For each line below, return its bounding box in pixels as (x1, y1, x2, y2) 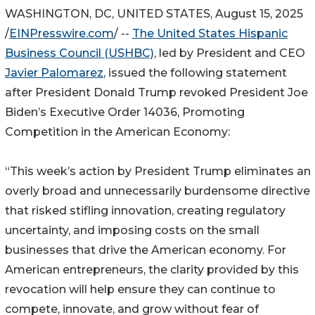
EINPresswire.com (9, 26, 114, 40)
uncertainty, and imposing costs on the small (5, 223, 259, 237)
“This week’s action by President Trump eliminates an (5, 164, 311, 178)
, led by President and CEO (154, 46, 305, 60)
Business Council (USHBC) (5, 46, 154, 60)
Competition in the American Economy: (5, 124, 230, 139)
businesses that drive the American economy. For (5, 243, 286, 257)
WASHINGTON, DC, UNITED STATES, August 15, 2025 (5, 6, 303, 20)
